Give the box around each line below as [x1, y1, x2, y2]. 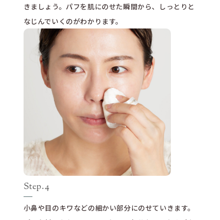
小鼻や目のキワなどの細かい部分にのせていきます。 [23, 203, 195, 213]
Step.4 [23, 181, 50, 194]
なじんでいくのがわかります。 [23, 16, 123, 27]
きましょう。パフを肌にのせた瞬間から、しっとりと [23, 1, 195, 12]
